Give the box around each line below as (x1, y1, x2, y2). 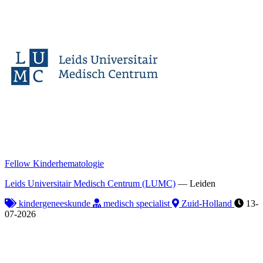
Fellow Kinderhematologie (5, 158, 104, 168)
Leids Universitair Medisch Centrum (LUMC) (5, 178, 176, 188)
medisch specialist (101, 198, 172, 208)
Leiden (190, 178, 215, 188)
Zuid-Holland (179, 198, 234, 208)
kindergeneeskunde (16, 198, 93, 208)
